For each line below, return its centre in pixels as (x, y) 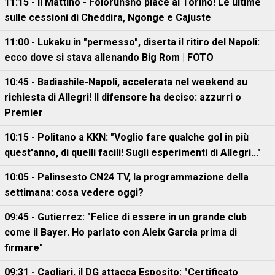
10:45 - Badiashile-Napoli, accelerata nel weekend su (126, 82)
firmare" (24, 248)
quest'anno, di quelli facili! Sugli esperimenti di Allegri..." (133, 153)
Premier (24, 113)
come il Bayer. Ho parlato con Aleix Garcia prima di (121, 232)
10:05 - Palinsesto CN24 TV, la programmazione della (126, 177)
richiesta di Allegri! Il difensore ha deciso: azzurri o (123, 97)
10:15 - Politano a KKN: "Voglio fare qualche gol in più (126, 137)
